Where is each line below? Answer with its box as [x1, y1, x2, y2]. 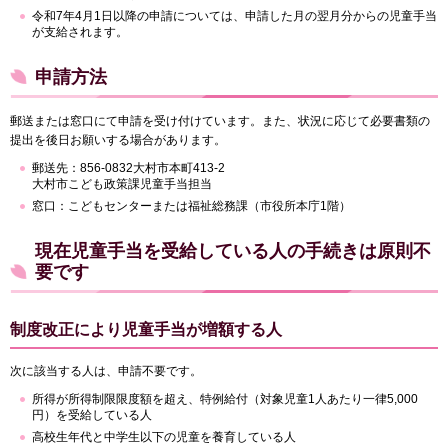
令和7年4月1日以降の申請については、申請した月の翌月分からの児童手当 [32, 8, 437, 23]
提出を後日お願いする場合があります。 [10, 133, 226, 148]
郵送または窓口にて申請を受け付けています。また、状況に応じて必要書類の [10, 114, 430, 129]
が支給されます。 [32, 24, 128, 39]
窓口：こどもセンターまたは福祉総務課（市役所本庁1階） [32, 199, 351, 213]
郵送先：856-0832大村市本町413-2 [32, 161, 225, 176]
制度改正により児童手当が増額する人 [10, 321, 282, 339]
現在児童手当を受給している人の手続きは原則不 [35, 241, 431, 262]
